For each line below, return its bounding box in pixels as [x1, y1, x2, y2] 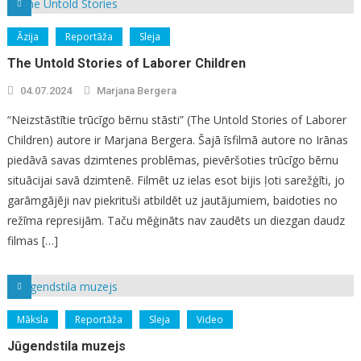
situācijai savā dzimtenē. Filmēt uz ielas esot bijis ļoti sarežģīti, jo [6, 172, 345, 188]
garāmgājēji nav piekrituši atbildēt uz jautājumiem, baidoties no [6, 192, 338, 208]
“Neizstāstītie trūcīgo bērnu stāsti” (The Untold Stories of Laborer [6, 111, 346, 127]
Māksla [16, 312, 48, 326]
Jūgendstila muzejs [6, 338, 126, 354]
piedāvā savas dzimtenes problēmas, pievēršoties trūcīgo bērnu [6, 151, 338, 168]
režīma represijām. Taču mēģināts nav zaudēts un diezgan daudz [6, 212, 345, 228]
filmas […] [6, 232, 58, 248]
